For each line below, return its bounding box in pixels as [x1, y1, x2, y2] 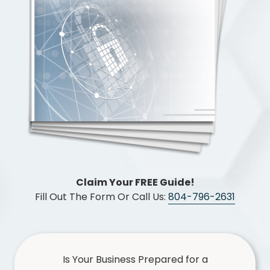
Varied [94, 43, 125, 58]
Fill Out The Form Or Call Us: [35, 190, 168, 204]
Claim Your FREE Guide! [75, 175, 195, 190]
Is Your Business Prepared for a [62, 253, 208, 267]
